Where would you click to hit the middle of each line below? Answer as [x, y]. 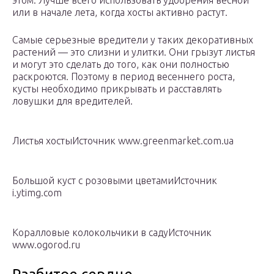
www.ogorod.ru [46, 245]
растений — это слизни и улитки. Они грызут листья [134, 52]
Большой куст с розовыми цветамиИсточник [115, 181]
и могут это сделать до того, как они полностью [121, 65]
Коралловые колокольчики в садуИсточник [112, 233]
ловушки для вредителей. [72, 101]
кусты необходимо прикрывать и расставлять [117, 89]
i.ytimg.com [37, 193]
